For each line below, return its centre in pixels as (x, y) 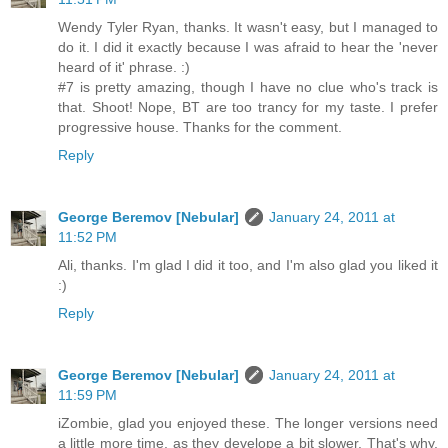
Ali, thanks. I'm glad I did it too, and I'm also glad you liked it (248, 265)
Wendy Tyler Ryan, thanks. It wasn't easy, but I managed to (248, 27)
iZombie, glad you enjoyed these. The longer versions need (248, 423)
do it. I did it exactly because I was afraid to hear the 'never (248, 47)
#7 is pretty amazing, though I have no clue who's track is (248, 87)
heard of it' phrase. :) (124, 67)
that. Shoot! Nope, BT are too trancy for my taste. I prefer (248, 107)
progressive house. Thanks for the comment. (200, 127)
